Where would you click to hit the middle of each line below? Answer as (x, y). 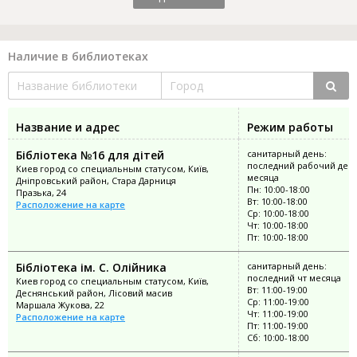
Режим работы (290, 127)
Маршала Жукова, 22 (60, 305)
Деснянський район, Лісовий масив (94, 293)
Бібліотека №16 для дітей (90, 155)
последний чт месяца (294, 278)
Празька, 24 (41, 193)
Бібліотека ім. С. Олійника (91, 268)
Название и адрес (68, 127)
